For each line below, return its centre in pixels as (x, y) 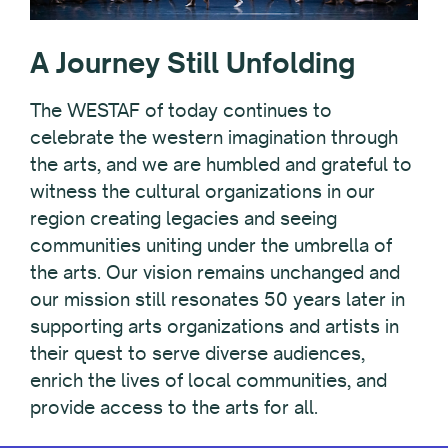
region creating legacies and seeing (183, 217)
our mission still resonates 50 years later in (217, 298)
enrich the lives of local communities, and (208, 379)
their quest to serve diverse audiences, (197, 352)
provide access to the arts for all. (174, 406)
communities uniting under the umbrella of (211, 244)
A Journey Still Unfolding (192, 62)
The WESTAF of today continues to (181, 109)
